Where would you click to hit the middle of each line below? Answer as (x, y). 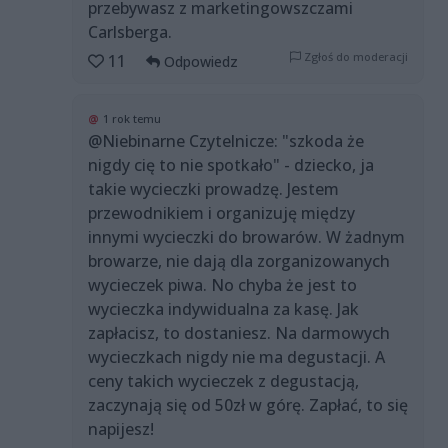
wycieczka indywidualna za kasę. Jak (223, 309)
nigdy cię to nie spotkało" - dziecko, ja (231, 165)
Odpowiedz (199, 62)
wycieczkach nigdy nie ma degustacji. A (236, 357)
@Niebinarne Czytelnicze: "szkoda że (226, 141)
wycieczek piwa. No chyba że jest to (222, 285)
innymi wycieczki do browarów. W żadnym (246, 237)
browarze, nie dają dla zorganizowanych (239, 261)
